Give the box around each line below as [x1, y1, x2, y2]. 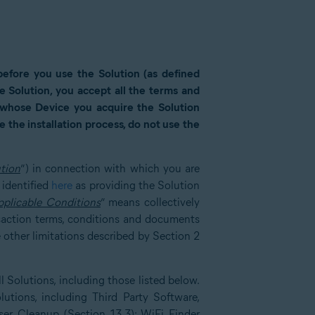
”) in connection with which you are [20, 162, 200, 175]
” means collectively [100, 195, 200, 209]
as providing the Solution [72, 179, 200, 192]
